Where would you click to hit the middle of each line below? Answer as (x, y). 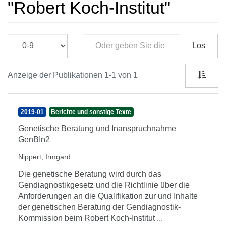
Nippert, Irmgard (44, 157)
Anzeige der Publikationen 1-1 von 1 (73, 75)
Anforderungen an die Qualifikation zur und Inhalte (108, 196)
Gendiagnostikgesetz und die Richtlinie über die (104, 185)
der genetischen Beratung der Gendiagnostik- (99, 207)
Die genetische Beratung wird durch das (90, 174)
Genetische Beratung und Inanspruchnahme (97, 128)
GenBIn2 (34, 139)
